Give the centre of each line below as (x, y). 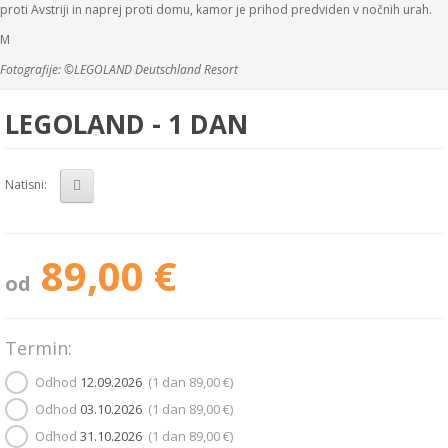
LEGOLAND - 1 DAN (126, 123)
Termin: (38, 347)
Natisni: (27, 184)
